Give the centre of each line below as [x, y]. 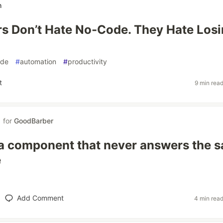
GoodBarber [34, 121]
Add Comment [40, 198]
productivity [87, 61]
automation [38, 61]
